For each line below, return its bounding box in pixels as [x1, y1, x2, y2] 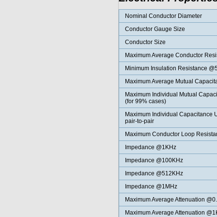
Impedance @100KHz [124, 157, 183, 164]
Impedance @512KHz [124, 170, 183, 177]
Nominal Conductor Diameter [124, 13, 202, 19]
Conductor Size [124, 39, 166, 46]
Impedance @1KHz [124, 144, 176, 151]
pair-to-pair [124, 118, 154, 124]
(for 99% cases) [124, 98, 166, 105]
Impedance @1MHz [124, 183, 177, 190]
